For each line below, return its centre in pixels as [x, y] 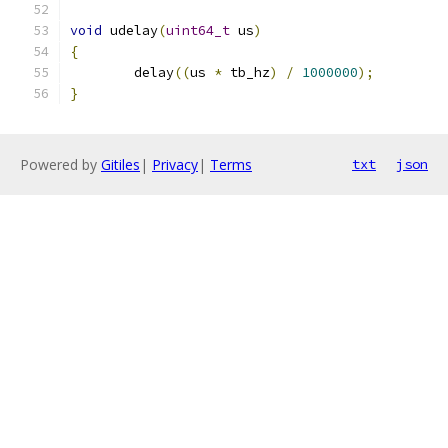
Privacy [175, 164]
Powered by [60, 164]
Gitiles [120, 164]
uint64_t [198, 30]
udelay [130, 30]
